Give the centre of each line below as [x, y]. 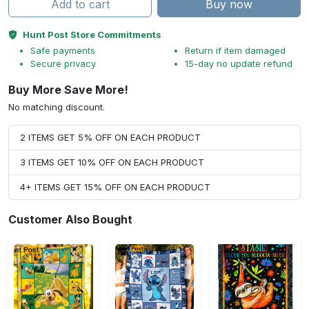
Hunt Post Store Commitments [92, 35]
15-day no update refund [239, 64]
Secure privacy [63, 64]
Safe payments [63, 51]
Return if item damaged [235, 51]
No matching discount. [57, 107]
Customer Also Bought [70, 220]
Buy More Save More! [68, 90]
